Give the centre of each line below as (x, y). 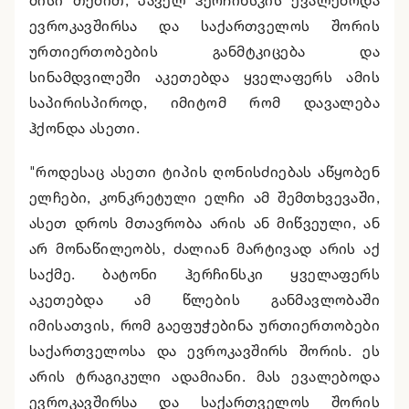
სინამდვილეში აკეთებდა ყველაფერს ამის (204, 77)
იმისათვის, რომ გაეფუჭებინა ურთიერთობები (204, 325)
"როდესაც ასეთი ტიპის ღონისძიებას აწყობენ (204, 172)
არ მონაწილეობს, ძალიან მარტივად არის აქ (204, 249)
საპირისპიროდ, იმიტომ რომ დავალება (204, 103)
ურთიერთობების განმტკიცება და (204, 52)
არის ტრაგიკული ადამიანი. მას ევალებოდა (204, 377)
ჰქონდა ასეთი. (85, 128)
